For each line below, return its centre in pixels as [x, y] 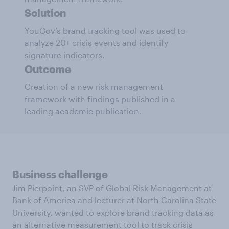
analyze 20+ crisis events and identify [96, 43]
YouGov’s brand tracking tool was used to [105, 30]
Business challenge [60, 174]
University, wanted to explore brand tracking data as [113, 212]
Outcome [48, 69]
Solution [45, 13]
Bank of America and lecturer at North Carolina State [114, 200]
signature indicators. [65, 55]
